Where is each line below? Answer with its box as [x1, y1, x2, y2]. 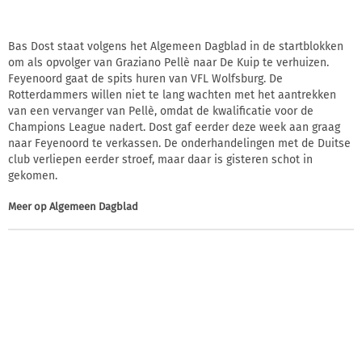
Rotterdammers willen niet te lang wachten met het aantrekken [8, 87, 336, 102]
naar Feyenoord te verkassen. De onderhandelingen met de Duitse [8, 136, 351, 150]
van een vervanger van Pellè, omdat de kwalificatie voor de [8, 103, 314, 118]
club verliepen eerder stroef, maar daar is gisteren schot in [8, 152, 313, 166]
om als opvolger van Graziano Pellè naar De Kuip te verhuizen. [8, 55, 329, 69]
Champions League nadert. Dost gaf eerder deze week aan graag [8, 120, 340, 134]
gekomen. [8, 168, 57, 183]
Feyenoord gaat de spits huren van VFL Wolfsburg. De [8, 71, 283, 86]
